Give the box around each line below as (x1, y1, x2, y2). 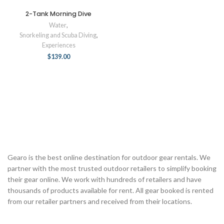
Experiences (41, 41, 75, 49)
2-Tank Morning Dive (25, 9, 91, 18)
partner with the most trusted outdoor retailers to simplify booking (7, 164, 216, 172)
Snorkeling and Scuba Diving (19, 31, 96, 39)
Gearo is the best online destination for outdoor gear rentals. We (7, 153, 210, 161)
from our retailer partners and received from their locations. (7, 197, 192, 205)
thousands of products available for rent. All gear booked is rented (7, 186, 213, 194)
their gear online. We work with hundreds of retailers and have (7, 175, 201, 183)
